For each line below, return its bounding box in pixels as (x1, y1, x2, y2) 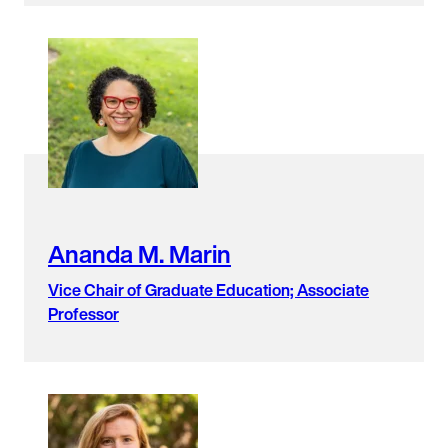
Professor (48, 301, 119, 326)
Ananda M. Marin (48, 235, 231, 272)
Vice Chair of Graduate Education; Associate (48, 277, 369, 302)
